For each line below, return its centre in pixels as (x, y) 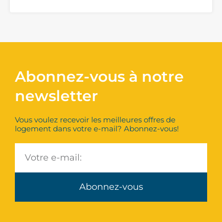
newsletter (56, 96)
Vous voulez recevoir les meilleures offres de (95, 120)
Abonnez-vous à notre (99, 77)
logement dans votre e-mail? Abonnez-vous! (97, 129)
